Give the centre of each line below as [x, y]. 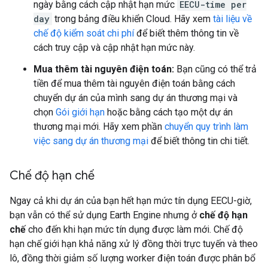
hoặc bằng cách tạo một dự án [169, 112]
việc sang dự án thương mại [91, 141]
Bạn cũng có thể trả [215, 69]
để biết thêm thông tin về [186, 33]
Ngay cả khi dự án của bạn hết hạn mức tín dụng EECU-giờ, [131, 201]
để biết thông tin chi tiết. [199, 141]
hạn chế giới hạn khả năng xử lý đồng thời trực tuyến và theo [134, 244]
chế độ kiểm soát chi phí [84, 33]
